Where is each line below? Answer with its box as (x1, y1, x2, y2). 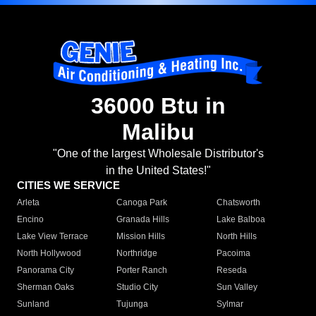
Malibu (121, 119, 195, 145)
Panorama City (17, 265, 74, 276)
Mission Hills (116, 231, 166, 242)
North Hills (216, 231, 257, 242)
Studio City (116, 282, 159, 293)
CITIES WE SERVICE (17, 179, 120, 192)
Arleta (17, 197, 39, 208)
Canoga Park (116, 197, 168, 208)
